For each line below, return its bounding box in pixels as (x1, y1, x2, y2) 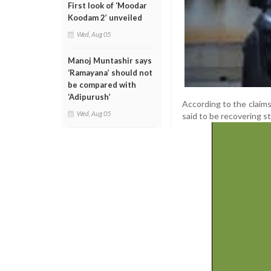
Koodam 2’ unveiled (68, 13, 142, 22)
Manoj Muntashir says (68, 56, 152, 65)
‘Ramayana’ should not (68, 68, 152, 77)
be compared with (68, 80, 136, 90)
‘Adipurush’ (68, 92, 111, 102)
